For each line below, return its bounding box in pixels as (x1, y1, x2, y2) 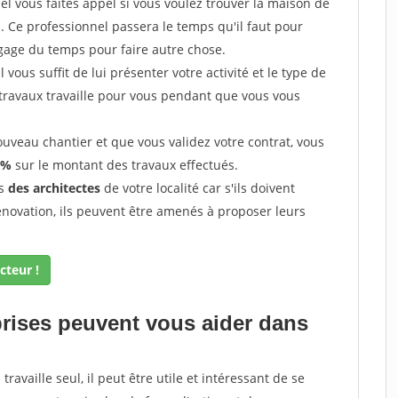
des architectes (8, 179, 100, 196)
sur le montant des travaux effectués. (12, 156, 238, 173)
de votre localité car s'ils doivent (100, 179, 295, 196)
